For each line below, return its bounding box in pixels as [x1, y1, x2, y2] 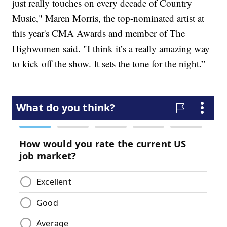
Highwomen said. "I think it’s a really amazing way [12, 42, 210, 55]
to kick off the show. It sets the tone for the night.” [12, 57, 206, 70]
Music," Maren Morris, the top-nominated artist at [12, 11, 205, 24]
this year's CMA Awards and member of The [12, 26, 185, 40]
